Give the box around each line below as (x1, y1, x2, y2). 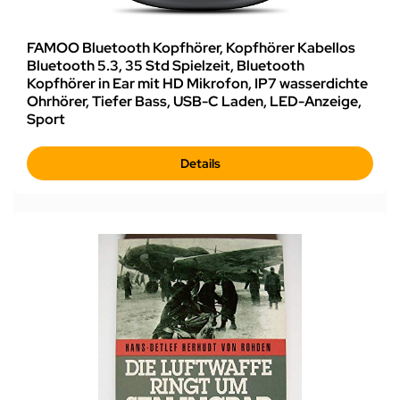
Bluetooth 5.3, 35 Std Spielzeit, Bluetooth (27, 55, 304, 75)
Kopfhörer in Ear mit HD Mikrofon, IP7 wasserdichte (27, 73, 368, 93)
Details (179, 154, 221, 171)
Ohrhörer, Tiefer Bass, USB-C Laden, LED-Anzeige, (27, 91, 362, 111)
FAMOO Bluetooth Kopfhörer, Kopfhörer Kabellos (27, 37, 355, 57)
